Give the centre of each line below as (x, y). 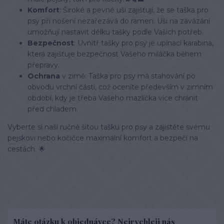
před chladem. (53, 109)
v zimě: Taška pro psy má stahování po (128, 76)
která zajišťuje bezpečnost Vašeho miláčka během (114, 54)
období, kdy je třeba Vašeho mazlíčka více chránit (113, 98)
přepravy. (43, 65)
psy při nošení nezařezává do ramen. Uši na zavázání (119, 21)
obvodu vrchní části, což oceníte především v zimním (120, 87)
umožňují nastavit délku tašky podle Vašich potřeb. (115, 32)
